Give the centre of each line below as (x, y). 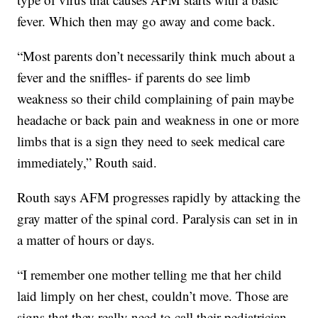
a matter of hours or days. (86, 240)
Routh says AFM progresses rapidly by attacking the (159, 197)
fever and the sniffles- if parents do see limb (134, 77)
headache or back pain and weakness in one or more (158, 120)
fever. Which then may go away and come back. (147, 21)
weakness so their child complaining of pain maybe (156, 99)
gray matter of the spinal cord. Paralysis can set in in (158, 219)
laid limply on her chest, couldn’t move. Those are (153, 296)
